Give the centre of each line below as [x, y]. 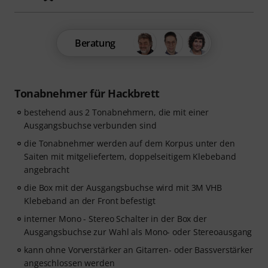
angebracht [47, 170]
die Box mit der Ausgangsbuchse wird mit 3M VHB [123, 188]
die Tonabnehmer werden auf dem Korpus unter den [130, 143]
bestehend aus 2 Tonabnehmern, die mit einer [117, 112]
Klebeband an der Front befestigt [90, 201]
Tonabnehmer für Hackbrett [87, 93]
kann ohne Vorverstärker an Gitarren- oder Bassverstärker [138, 250]
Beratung [95, 43]
